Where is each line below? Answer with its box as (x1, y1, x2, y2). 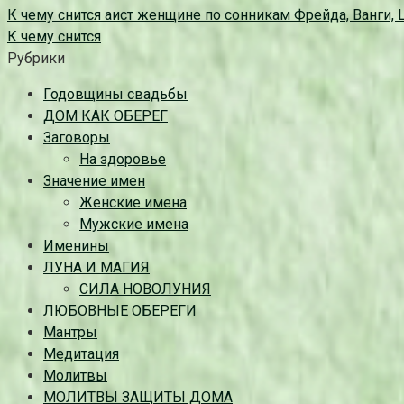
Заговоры (43, 128, 110, 146)
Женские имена (79, 193, 187, 211)
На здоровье (79, 150, 166, 168)
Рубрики (7, 49, 65, 67)
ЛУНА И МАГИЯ (43, 258, 150, 276)
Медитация (43, 344, 119, 363)
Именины (43, 236, 109, 254)
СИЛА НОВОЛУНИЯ (79, 280, 211, 298)
